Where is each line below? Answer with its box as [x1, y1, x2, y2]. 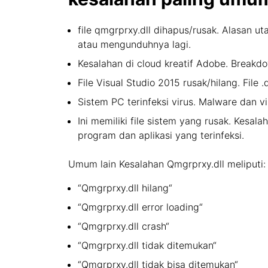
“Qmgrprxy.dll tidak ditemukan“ [78, 239, 217, 251]
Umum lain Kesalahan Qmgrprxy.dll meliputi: [68, 158, 266, 170]
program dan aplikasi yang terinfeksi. [78, 129, 244, 141]
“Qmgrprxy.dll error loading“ [78, 201, 203, 213]
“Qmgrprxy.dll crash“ [78, 220, 169, 232]
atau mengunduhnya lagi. [78, 38, 191, 50]
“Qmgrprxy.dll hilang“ [78, 182, 172, 194]
